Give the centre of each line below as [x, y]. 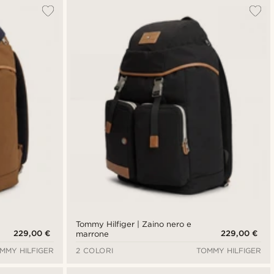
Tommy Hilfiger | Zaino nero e [134, 224]
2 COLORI [94, 251]
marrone [92, 234]
